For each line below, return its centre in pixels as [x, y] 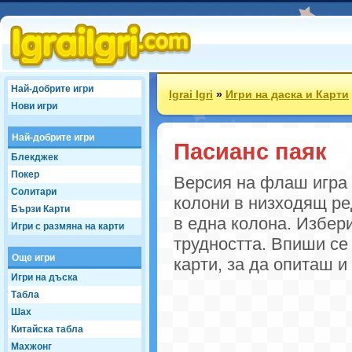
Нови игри [34, 106]
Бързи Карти [40, 209]
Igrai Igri [191, 94]
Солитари [34, 192]
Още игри [33, 258]
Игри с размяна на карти [68, 226]
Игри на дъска [44, 277]
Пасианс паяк [250, 151]
